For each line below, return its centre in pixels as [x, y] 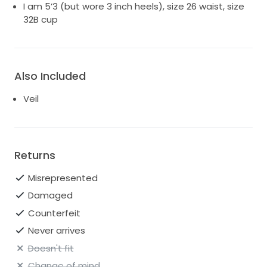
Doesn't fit [51, 248]
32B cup [41, 19]
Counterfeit [54, 213]
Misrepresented [63, 178]
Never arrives [56, 231]
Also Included [50, 76]
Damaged [50, 195]
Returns [35, 155]
